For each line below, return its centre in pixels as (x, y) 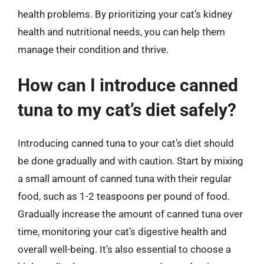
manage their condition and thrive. (93, 49)
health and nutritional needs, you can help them (121, 32)
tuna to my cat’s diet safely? (127, 110)
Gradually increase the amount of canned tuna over (130, 214)
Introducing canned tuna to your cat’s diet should (126, 143)
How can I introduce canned (128, 85)
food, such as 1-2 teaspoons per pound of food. (124, 196)
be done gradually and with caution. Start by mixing (131, 161)
